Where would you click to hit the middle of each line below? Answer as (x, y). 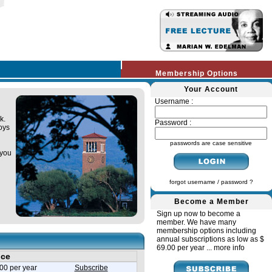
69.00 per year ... (185, 248)
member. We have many (196, 222)
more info (229, 248)
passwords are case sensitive (211, 143)
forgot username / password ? (211, 182)
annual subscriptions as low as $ (210, 239)
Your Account (211, 89)
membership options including (206, 231)
